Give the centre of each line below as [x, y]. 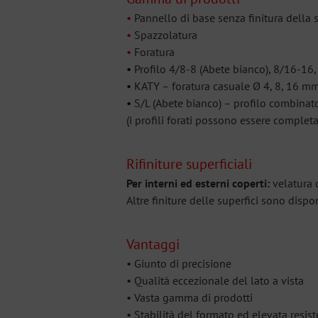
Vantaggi [153, 245]
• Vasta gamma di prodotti [190, 298]
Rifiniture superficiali [189, 164]
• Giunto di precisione [179, 264]
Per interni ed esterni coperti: [198, 183]
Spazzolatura [164, 35]
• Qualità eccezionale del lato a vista [215, 281]
